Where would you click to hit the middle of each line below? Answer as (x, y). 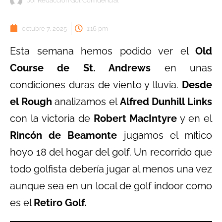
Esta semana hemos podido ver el (103, 51)
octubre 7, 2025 (44, 28)
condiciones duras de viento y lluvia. (96, 84)
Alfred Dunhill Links (166, 101)
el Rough (31, 101)
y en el (194, 118)
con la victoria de (52, 118)
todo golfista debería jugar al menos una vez (111, 169)
